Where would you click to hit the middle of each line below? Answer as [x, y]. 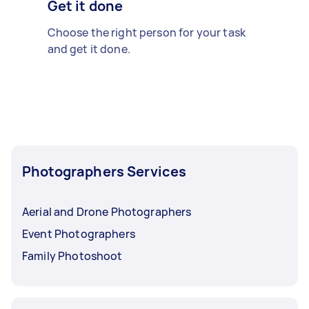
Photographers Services [104, 171]
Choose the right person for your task [147, 32]
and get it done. [89, 49]
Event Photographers [79, 233]
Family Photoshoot [72, 256]
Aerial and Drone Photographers [107, 211]
